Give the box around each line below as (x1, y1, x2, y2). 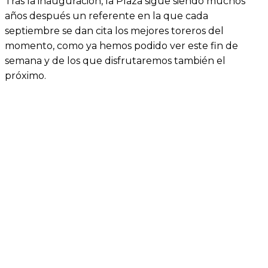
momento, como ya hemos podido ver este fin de (5, 40, 238, 52)
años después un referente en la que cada (5, 10, 208, 22)
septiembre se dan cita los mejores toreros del (5, 25, 224, 37)
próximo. (5, 70, 46, 82)
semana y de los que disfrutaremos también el (5, 55, 226, 67)
